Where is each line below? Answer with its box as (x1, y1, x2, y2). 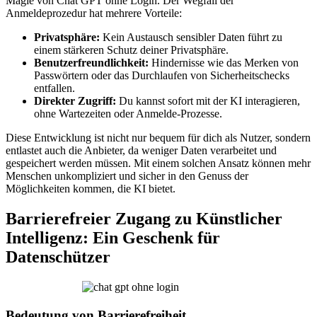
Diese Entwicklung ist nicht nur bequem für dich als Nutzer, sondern (6, 132, 311, 144)
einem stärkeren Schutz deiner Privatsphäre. (34, 44, 229, 57)
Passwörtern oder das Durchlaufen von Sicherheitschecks (34, 69, 289, 82)
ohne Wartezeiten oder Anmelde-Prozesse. (34, 108, 222, 120)
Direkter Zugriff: (34, 95, 116, 108)
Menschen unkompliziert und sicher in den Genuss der (6, 170, 248, 183)
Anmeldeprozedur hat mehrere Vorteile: (6, 7, 182, 20)
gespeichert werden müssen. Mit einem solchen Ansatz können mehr (6, 157, 311, 170)
